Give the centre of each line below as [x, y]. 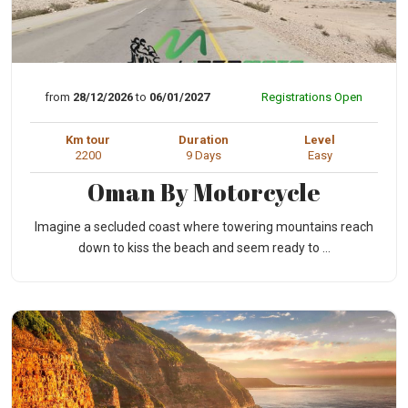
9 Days [204, 156]
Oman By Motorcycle [204, 193]
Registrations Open [311, 97]
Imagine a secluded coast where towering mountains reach [204, 227]
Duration [204, 140]
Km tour [88, 140]
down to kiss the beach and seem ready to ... [204, 248]
